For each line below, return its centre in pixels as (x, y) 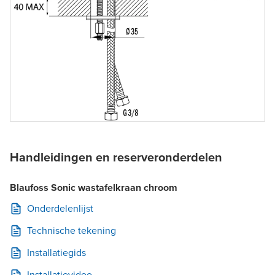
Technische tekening (72, 230)
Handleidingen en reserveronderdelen (116, 157)
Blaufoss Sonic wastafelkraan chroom (94, 188)
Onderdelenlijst (60, 208)
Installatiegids (56, 253)
